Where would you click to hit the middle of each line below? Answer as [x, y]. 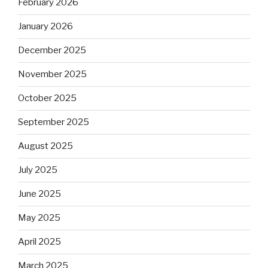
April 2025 [39, 242]
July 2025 [38, 170]
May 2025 [39, 218]
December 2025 [52, 51]
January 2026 [45, 27]
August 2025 [45, 146]
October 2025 [47, 98]
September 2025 [54, 122]
